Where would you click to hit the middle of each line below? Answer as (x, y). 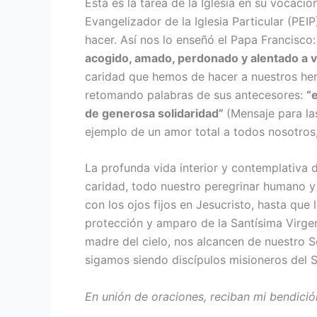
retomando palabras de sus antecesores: (196, 94)
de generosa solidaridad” (156, 113)
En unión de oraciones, (146, 296)
